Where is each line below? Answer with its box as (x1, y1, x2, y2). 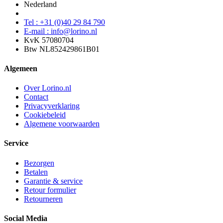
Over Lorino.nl (24, 84, 71, 93)
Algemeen (4, 64, 37, 73)
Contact (24, 93, 48, 102)
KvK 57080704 (24, 35, 74, 44)
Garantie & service (24, 176, 83, 185)
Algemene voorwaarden (24, 119, 100, 128)
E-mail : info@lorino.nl (24, 26, 97, 35)
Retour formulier (24, 185, 76, 194)
